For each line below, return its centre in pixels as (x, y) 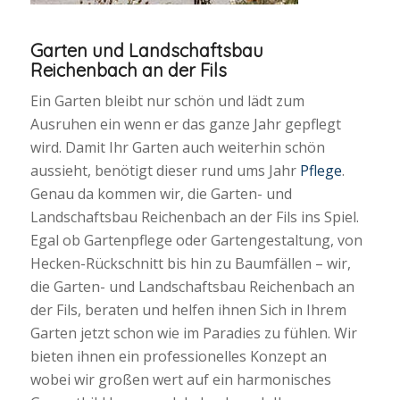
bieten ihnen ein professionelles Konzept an (178, 356)
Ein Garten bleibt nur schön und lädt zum (167, 100)
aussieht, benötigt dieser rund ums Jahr (165, 170)
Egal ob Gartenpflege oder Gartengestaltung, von (196, 240)
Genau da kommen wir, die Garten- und (161, 193)
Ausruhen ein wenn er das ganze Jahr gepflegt (185, 124)
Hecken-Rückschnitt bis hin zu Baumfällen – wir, (190, 263)
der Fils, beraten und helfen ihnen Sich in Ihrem (188, 309)
